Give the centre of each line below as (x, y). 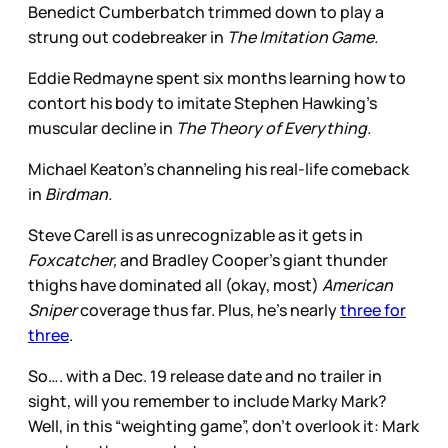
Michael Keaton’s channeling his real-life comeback (218, 168)
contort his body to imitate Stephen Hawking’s (202, 102)
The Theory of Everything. (273, 127)
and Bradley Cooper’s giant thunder (252, 259)
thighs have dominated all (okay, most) (175, 284)
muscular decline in (102, 127)
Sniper (54, 309)
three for (373, 309)
